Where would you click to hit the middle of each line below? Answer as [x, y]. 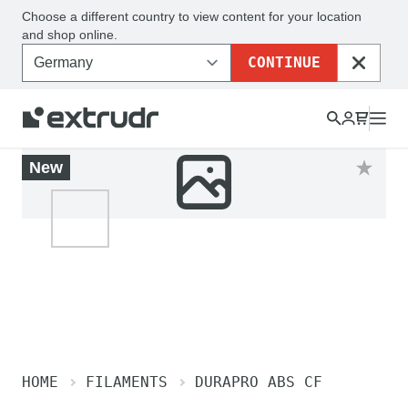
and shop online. [70, 35]
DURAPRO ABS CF [259, 382]
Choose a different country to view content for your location [192, 16]
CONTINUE [284, 62]
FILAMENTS [127, 382]
